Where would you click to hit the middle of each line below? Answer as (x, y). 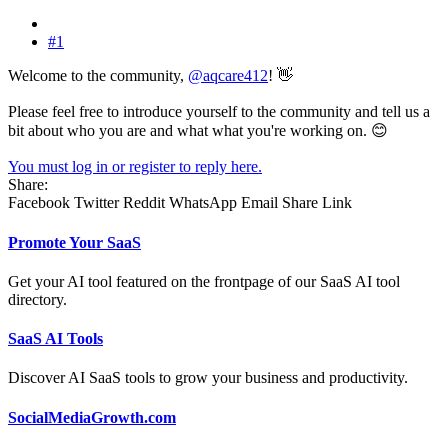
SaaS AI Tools (55, 339)
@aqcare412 (228, 76)
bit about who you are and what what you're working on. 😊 (198, 131)
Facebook (39, 203)
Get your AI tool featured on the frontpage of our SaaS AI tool (204, 281)
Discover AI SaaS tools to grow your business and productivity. (208, 378)
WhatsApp (203, 203)
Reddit (144, 203)
